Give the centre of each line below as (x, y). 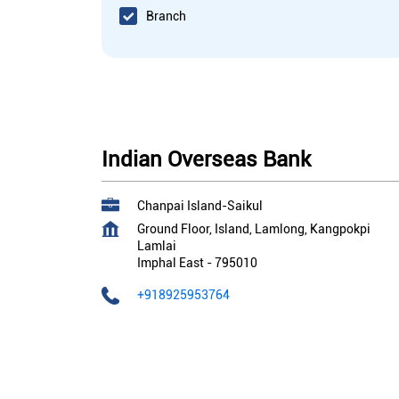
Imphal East (171, 263)
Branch (166, 16)
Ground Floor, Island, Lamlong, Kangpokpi (254, 229)
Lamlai (157, 246)
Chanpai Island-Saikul (200, 206)
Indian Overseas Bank (206, 160)
